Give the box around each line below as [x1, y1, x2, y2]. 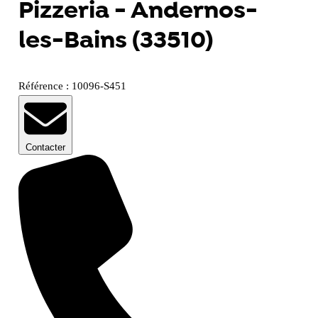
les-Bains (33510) [18, 24, 213, 57]
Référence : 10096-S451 [18, 80, 126, 92]
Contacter [25, 142, 65, 153]
